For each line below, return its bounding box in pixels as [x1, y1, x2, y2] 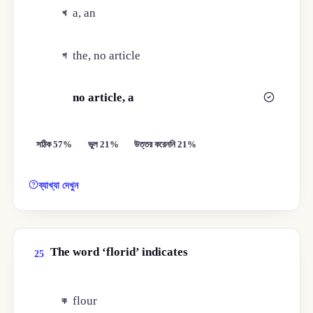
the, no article [73, 48, 141, 62]
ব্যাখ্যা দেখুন [38, 180, 79, 191]
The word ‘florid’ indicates [50, 245, 188, 259]
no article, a [73, 91, 135, 105]
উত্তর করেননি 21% [134, 140, 197, 150]
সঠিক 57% [36, 140, 73, 150]
